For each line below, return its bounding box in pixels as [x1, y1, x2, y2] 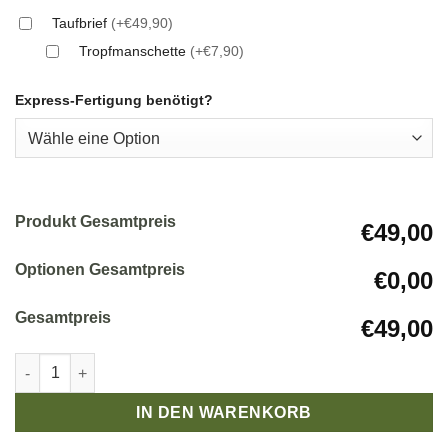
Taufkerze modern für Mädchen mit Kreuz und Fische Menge [14, 355, 425, 372]
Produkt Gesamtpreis [15, 213, 176, 231]
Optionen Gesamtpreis [15, 261, 185, 279]
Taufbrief [52, 14, 111, 31]
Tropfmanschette [79, 43, 190, 60]
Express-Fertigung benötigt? [15, 92, 213, 109]
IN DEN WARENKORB [136, 404, 312, 422]
